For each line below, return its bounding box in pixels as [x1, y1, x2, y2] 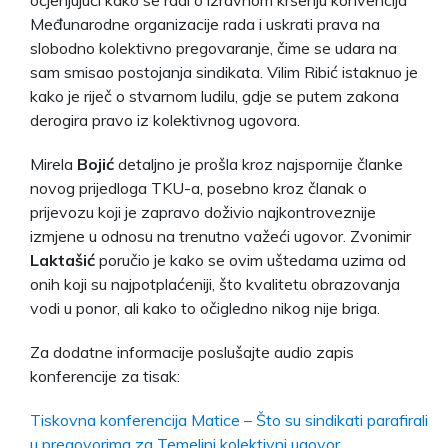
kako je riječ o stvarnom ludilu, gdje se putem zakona [30, 85, 399, 106]
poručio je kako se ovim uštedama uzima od [95, 249, 406, 270]
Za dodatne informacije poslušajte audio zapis [30, 341, 354, 362]
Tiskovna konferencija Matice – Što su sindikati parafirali [30, 409, 428, 430]
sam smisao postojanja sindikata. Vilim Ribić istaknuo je [30, 61, 418, 82]
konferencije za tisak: [30, 365, 180, 386]
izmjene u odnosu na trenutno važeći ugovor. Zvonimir [30, 225, 411, 246]
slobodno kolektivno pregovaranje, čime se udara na [30, 37, 397, 58]
